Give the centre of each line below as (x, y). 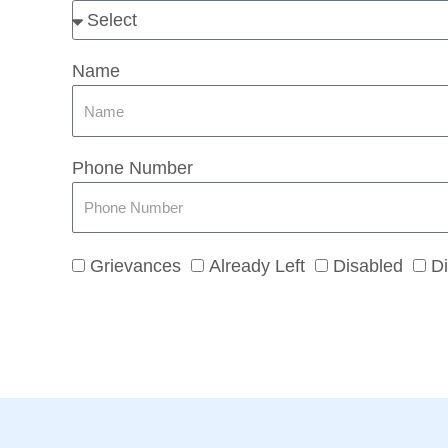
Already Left (257, 266)
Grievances (135, 266)
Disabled (368, 266)
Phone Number (132, 167)
